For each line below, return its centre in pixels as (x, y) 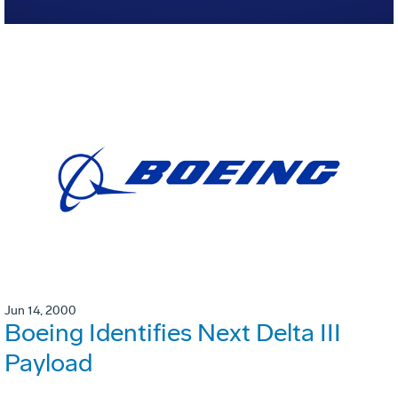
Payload (48, 363)
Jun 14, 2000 (40, 311)
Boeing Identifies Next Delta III (173, 333)
